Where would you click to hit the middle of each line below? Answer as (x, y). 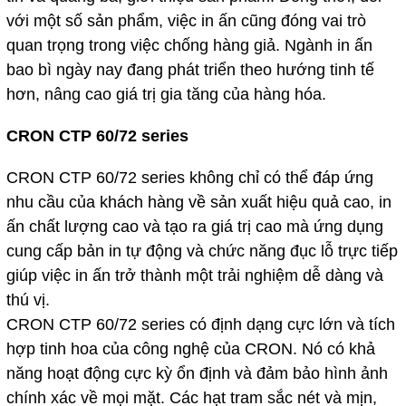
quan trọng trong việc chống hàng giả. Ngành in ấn (189, 45)
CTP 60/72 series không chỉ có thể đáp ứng (213, 177)
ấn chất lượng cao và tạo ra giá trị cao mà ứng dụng (194, 226)
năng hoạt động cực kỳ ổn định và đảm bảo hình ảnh (197, 373)
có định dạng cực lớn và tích (290, 324)
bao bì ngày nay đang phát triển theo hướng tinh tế (190, 69)
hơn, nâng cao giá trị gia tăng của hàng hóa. (166, 94)
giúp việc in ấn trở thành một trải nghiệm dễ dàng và (194, 275)
